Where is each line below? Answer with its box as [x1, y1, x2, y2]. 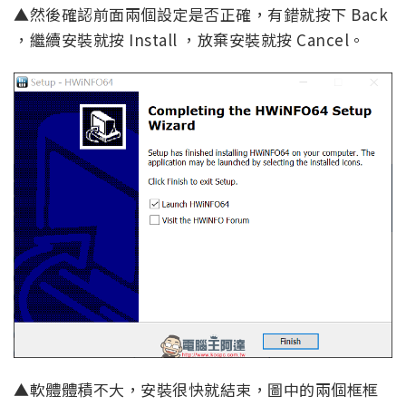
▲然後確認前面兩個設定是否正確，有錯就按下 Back [14, 2, 388, 25]
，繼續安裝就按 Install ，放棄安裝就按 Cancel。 [14, 27, 365, 51]
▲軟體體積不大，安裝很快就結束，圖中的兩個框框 [14, 378, 379, 401]
